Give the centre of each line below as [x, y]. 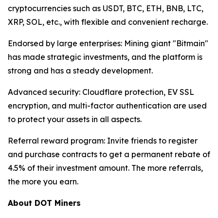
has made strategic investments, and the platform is [105, 57]
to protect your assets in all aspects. [75, 119]
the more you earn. [43, 182]
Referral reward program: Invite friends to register [103, 141]
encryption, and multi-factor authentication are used [107, 106]
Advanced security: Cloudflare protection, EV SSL [101, 92]
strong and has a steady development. [80, 71]
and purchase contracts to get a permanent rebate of [109, 154]
